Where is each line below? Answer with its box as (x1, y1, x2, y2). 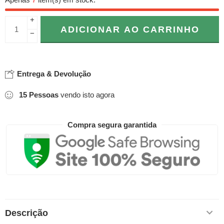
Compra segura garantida (67, 120, 156, 129)
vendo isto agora (58, 90, 114, 99)
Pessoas (29, 90, 58, 99)
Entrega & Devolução (15, 69, 91, 78)
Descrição (5, 207, 48, 218)
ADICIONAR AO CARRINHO (60, 24, 199, 35)
